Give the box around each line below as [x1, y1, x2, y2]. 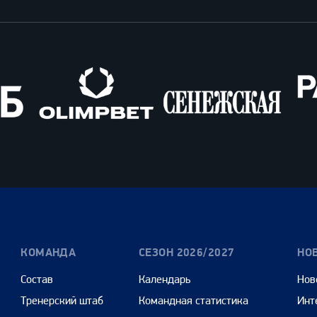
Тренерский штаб [21, 294, 104, 308]
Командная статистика [138, 294, 248, 308]
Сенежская [158, 145, 197, 156]
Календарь [138, 272, 190, 287]
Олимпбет [30, 145, 65, 156]
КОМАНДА [21, 246, 76, 260]
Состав [21, 272, 54, 287]
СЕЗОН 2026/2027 [138, 246, 235, 260]
